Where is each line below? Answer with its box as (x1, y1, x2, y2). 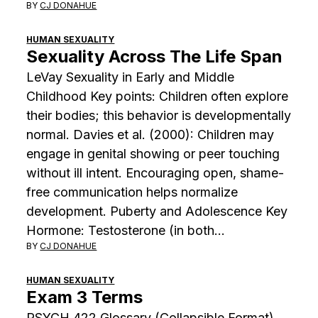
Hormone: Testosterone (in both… (26, 222, 226, 238)
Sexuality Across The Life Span (26, 45, 283, 67)
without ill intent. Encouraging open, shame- (26, 165, 285, 180)
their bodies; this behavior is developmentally (26, 107, 292, 123)
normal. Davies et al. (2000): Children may (26, 126, 275, 142)
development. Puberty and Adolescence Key (26, 203, 288, 219)
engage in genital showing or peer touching (26, 146, 280, 161)
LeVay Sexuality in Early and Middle (26, 69, 235, 84)
